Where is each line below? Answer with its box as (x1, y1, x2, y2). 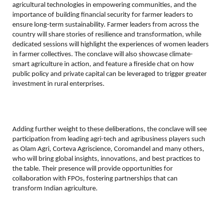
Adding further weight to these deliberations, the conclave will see (12, 126, 207, 134)
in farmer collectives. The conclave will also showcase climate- (12, 51, 193, 59)
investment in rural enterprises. (12, 80, 105, 88)
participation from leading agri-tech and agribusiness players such (12, 136, 205, 144)
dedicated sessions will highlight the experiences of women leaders (12, 41, 209, 49)
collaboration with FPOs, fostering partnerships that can (12, 175, 178, 183)
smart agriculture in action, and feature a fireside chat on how (12, 61, 194, 69)
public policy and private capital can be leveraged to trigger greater (12, 71, 207, 78)
